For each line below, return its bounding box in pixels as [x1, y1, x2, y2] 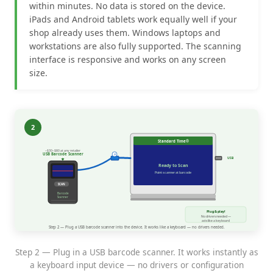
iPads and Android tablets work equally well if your [29, 13, 237, 25]
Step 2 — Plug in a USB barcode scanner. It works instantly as [15, 246, 258, 258]
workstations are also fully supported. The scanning [29, 40, 241, 52]
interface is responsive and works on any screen [29, 53, 226, 65]
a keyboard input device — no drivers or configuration [29, 258, 244, 271]
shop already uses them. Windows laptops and [29, 26, 221, 38]
